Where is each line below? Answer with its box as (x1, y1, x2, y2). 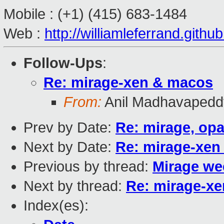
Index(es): (23, 197, 88, 214)
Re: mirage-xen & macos (43, 74, 213, 91)
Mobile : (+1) (3, 6, 88, 22)
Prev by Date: (23, 119, 115, 136)
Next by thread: (23, 178, 126, 194)
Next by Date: (23, 139, 115, 155)
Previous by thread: (23, 158, 152, 175)
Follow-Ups (23, 55, 102, 71)
